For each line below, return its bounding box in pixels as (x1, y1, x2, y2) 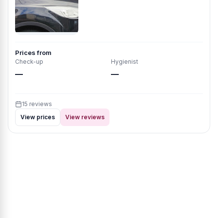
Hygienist (111, 58, 138, 65)
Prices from (15, 49, 52, 56)
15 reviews (22, 100, 52, 108)
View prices (20, 113, 55, 121)
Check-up (15, 58, 43, 65)
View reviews (65, 113, 105, 121)
